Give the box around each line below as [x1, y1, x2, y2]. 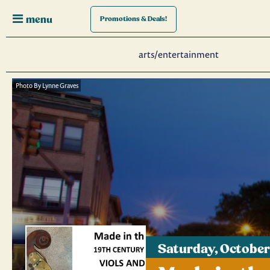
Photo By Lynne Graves [16, 81, 78, 90]
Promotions [100, 14, 141, 24]
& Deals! [141, 14, 167, 24]
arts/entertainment [139, 48, 219, 61]
